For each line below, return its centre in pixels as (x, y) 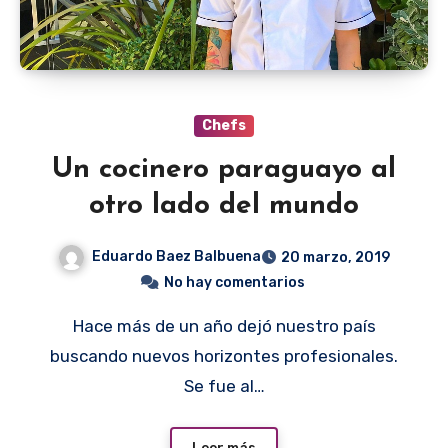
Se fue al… (224, 386)
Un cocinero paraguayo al (224, 170)
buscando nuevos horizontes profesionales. (224, 356)
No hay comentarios (234, 283)
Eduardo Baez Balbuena (176, 257)
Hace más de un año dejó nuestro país (78, 326)
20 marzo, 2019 (335, 258)
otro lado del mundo (224, 206)
